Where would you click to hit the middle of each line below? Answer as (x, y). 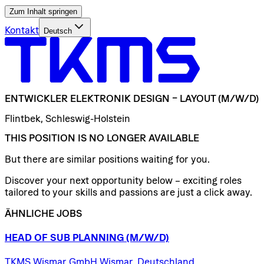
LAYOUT (198, 99)
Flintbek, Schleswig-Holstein (67, 118)
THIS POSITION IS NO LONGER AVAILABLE (102, 138)
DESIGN (151, 99)
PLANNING (98, 238)
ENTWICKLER (36, 99)
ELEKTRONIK (100, 99)
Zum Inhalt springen (43, 11)
